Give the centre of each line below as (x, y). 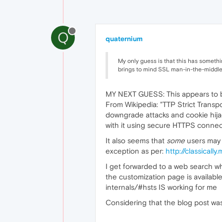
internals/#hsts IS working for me (161, 187)
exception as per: (136, 151)
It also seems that (136, 140)
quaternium (124, 39)
